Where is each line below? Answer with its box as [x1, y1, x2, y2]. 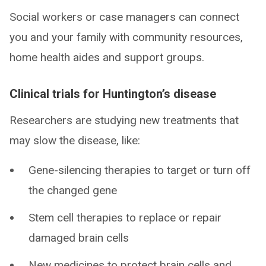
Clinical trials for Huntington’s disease [9, 87, 216, 101]
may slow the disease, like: [9, 134, 140, 147]
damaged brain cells [28, 231, 129, 245]
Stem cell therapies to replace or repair [28, 211, 221, 224]
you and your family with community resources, [9, 30, 243, 44]
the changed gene [28, 183, 117, 197]
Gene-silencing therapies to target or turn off [28, 163, 251, 177]
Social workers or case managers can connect [9, 10, 239, 24]
